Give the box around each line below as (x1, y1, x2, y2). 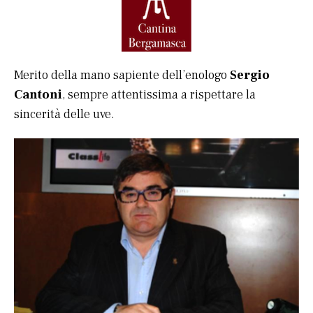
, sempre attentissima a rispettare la (62, 87, 256, 103)
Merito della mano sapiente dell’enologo (14, 67, 230, 84)
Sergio (230, 67, 270, 84)
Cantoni (14, 87, 62, 103)
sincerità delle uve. (14, 106, 115, 123)
